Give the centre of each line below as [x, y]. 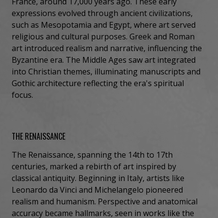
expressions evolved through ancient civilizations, [102, 13]
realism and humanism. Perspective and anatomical [105, 201]
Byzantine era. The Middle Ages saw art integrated [104, 60]
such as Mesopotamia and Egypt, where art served [104, 25]
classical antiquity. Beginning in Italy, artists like [98, 178]
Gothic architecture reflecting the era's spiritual [98, 83]
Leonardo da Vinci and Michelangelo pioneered [97, 190]
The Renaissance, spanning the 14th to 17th [92, 154]
